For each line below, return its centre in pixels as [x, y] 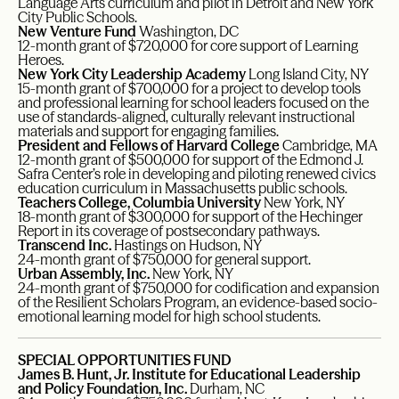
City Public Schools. [77, 17]
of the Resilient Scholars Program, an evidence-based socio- [198, 302]
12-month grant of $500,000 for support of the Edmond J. [191, 160]
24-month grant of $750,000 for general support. [164, 260]
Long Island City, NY [307, 74]
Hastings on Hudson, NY [187, 245]
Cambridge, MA [330, 146]
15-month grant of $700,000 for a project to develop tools [189, 89]
